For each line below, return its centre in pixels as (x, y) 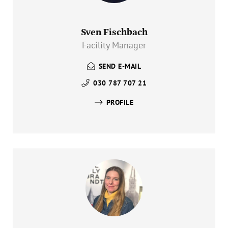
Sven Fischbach (114, 32)
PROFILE (120, 102)
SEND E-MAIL (120, 66)
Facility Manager (114, 45)
